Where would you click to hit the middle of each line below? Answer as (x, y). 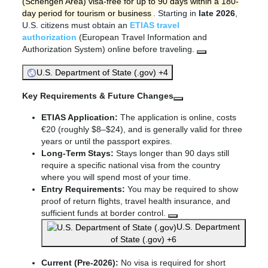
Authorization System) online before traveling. (110, 49)
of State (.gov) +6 (144, 240)
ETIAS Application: (80, 117)
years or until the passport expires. (107, 141)
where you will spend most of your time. (116, 177)
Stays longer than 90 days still (172, 153)
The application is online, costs (177, 117)
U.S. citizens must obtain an (76, 25)
